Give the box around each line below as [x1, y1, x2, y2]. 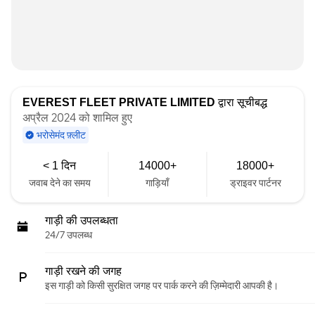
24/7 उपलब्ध [45, 229, 92, 240]
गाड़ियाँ [146, 177, 169, 188]
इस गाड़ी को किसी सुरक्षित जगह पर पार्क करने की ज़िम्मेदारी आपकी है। [45, 280, 278, 291]
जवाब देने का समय [28, 177, 91, 188]
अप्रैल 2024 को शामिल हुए [22, 111, 132, 124]
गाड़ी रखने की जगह [45, 265, 122, 277]
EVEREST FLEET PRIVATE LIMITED [22, 96, 215, 108]
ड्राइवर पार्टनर [229, 177, 281, 188]
